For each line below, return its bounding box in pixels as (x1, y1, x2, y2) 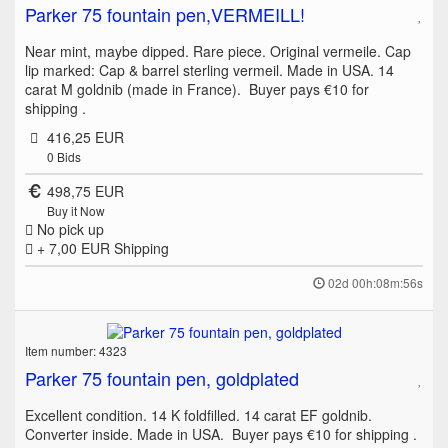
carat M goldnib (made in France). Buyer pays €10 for (25, 78, 369, 99)
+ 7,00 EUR (33, 237, 114, 258)
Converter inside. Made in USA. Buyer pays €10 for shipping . (25, 423, 417, 444)
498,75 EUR (46, 180, 124, 201)
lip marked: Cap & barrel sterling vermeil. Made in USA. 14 (25, 59, 394, 80)
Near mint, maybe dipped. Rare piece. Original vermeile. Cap (25, 40, 411, 61)
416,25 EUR (46, 126, 124, 147)
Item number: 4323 (25, 341, 127, 359)
